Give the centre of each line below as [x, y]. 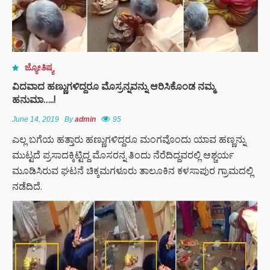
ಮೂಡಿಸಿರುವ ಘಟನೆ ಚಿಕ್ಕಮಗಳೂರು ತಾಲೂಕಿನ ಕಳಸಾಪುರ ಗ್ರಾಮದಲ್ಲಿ [133, 170]
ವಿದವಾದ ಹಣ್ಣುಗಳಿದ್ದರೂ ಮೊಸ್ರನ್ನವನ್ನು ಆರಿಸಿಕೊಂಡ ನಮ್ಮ [114, 86]
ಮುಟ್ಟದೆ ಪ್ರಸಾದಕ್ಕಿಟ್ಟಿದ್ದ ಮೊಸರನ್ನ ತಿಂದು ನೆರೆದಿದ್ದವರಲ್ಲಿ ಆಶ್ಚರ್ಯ [123, 155]
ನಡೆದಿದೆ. [27, 186]
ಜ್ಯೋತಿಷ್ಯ [39, 67]
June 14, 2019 [36, 119]
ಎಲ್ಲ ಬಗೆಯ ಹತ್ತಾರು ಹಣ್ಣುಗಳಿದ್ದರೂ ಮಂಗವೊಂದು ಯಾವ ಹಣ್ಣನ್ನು [129, 139]
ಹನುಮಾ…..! [34, 99]
